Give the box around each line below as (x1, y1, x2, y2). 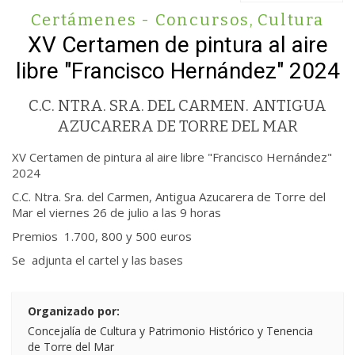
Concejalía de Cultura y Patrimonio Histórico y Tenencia (28, 323, 313, 338)
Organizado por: (28, 303, 120, 319)
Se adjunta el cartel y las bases (12, 252, 183, 268)
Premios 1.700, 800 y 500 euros (12, 228, 192, 244)
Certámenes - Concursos (31, 10, 250, 29)
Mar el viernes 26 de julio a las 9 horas (12, 204, 221, 220)
